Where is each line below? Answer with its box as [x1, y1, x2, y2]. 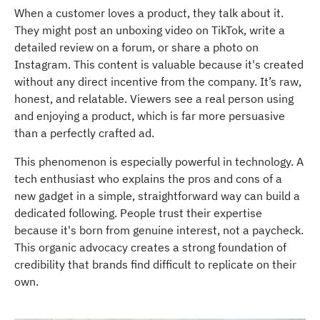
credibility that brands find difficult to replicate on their [14, 257, 296, 272]
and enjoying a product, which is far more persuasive [14, 109, 285, 124]
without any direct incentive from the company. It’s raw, [14, 74, 301, 89]
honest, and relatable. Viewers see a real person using [14, 91, 294, 106]
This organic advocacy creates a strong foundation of [14, 240, 286, 255]
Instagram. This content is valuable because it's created [14, 57, 304, 72]
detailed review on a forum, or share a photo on [14, 40, 259, 55]
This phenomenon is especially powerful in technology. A [14, 154, 304, 169]
